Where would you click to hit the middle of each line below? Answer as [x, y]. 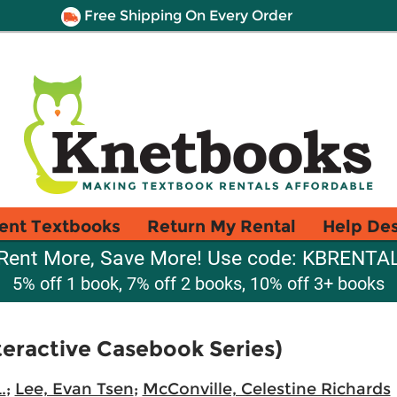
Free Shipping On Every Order [186, 16]
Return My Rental [222, 226]
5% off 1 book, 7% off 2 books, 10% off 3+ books [198, 284]
